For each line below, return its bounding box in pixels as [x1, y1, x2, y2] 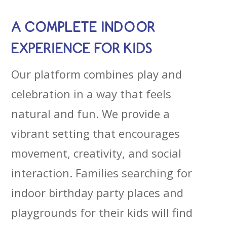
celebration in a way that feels [11, 86, 172, 101]
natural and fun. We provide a [11, 106, 170, 121]
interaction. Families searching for [11, 165, 193, 180]
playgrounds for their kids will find [11, 205, 193, 220]
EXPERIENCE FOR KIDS [11, 41, 153, 56]
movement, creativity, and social [11, 145, 182, 161]
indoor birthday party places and [11, 185, 184, 200]
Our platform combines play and [11, 66, 182, 82]
